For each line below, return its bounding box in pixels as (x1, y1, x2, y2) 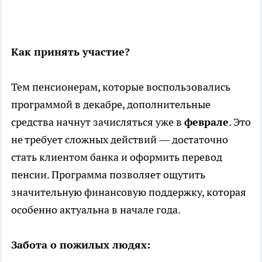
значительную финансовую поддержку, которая (11, 185, 246, 199)
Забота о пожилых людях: (11, 237, 150, 251)
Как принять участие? (11, 44, 130, 58)
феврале (184, 115, 229, 129)
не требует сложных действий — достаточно (11, 132, 228, 146)
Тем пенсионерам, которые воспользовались (11, 80, 230, 94)
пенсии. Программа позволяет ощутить (11, 167, 205, 181)
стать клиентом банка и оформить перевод (11, 150, 222, 164)
